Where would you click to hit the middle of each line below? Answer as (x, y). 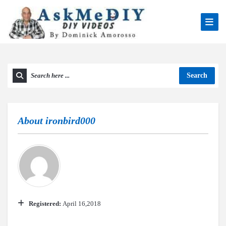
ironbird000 (70, 121)
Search (197, 75)
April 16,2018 (82, 204)
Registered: (46, 204)
